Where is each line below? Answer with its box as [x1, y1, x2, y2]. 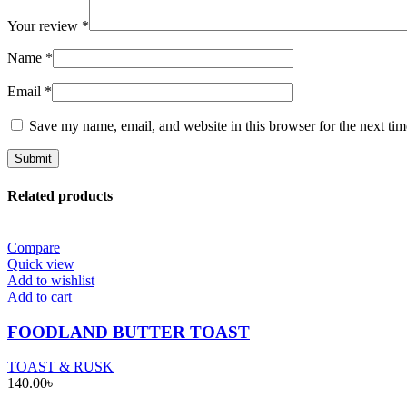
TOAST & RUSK [7, 359, 114, 375]
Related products [7, 187, 113, 203]
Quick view [7, 256, 74, 273]
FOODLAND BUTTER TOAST [7, 322, 250, 342]
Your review [7, 18, 82, 35]
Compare [7, 240, 60, 256]
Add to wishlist [7, 273, 94, 289]
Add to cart [7, 289, 72, 305]
